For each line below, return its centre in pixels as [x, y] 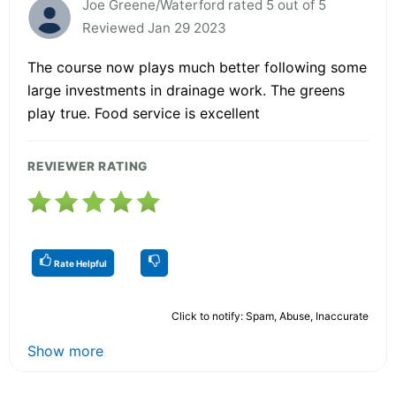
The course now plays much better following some [197, 68]
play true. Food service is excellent [144, 114]
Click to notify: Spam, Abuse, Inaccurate [270, 316]
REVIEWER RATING [88, 167]
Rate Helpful [80, 264]
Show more [65, 351]
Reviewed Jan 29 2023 [154, 28]
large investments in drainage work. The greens [186, 91]
